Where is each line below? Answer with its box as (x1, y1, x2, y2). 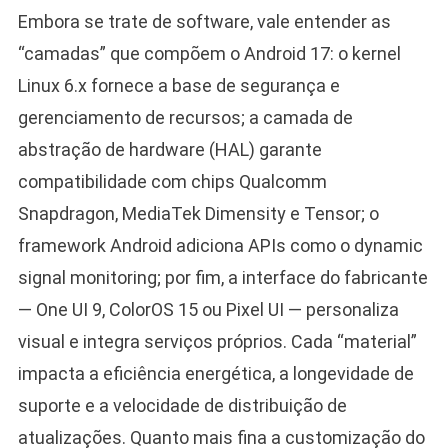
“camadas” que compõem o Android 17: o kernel (17, 42, 401, 64)
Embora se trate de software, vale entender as (17, 10, 391, 32)
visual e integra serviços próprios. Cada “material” (17, 330, 417, 352)
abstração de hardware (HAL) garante (17, 138, 322, 160)
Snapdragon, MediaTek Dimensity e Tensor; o (17, 202, 379, 224)
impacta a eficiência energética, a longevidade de (17, 362, 414, 384)
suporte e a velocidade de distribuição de (17, 394, 347, 416)
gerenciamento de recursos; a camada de (17, 106, 353, 128)
